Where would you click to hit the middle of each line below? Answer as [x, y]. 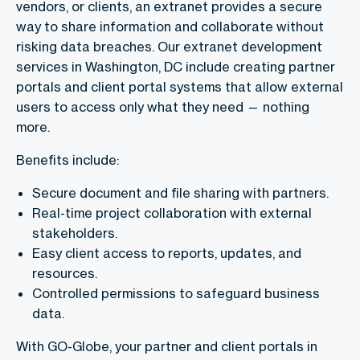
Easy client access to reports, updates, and [167, 254]
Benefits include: [67, 160]
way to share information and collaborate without [170, 27]
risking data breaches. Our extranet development [169, 47]
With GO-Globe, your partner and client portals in [167, 347]
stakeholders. [75, 233]
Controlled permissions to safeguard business [176, 294]
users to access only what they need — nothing [163, 107]
